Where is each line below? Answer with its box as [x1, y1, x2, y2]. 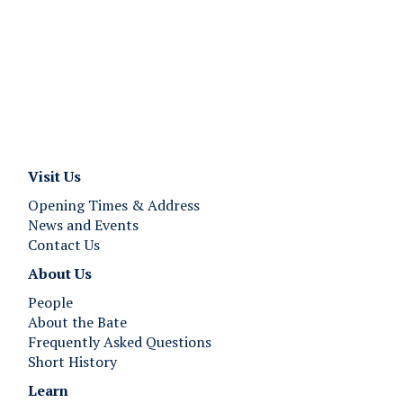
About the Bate [28, 312, 127, 332]
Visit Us [28, 166, 85, 186]
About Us [28, 264, 92, 283]
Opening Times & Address [28, 195, 200, 215]
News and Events [28, 215, 139, 235]
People [28, 292, 73, 312]
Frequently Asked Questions [28, 332, 211, 352]
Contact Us [28, 235, 100, 255]
